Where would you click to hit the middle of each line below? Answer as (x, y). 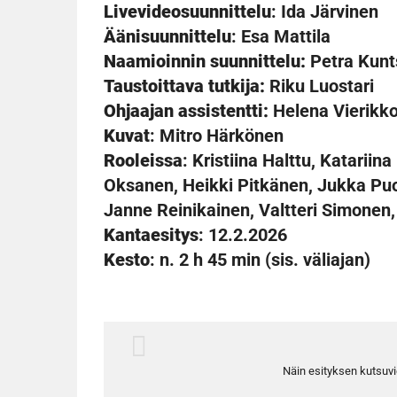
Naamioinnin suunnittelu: (205, 62)
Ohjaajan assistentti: (186, 111)
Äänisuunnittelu (167, 37)
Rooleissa (143, 161)
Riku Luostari (319, 86)
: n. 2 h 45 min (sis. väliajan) (260, 260)
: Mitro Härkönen (217, 136)
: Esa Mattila (281, 37)
